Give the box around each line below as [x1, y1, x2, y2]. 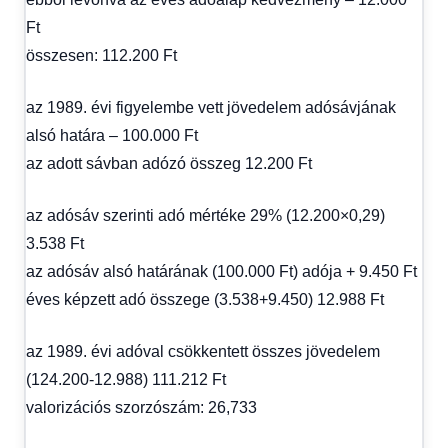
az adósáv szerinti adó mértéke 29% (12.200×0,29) [26, 206, 385, 224]
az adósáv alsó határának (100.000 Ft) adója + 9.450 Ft [26, 262, 417, 280]
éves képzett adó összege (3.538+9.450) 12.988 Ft [26, 290, 384, 308]
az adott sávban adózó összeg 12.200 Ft [26, 154, 312, 172]
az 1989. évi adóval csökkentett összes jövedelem [26, 342, 380, 360]
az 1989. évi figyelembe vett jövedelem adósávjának [26, 98, 396, 116]
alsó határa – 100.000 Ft [26, 126, 198, 144]
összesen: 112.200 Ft [26, 46, 177, 64]
